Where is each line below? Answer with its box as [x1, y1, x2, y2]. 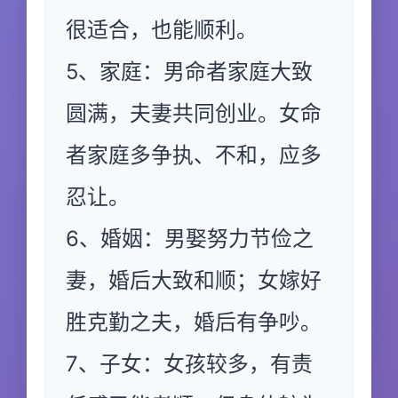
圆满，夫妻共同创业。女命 [66, 100, 322, 126]
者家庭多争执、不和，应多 [66, 142, 322, 168]
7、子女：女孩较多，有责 [66, 351, 313, 377]
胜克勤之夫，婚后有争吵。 [66, 309, 322, 335]
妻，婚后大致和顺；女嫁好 [66, 267, 322, 293]
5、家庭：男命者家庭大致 [66, 59, 313, 84]
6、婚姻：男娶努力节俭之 [66, 226, 314, 251]
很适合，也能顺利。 [66, 17, 258, 43]
